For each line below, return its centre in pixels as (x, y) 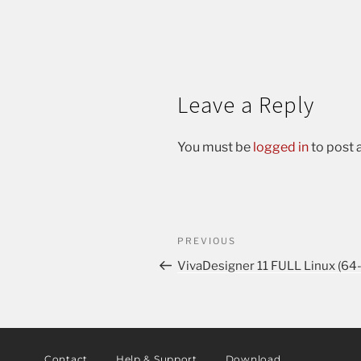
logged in (281, 147)
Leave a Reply (246, 105)
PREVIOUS (207, 241)
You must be (215, 147)
